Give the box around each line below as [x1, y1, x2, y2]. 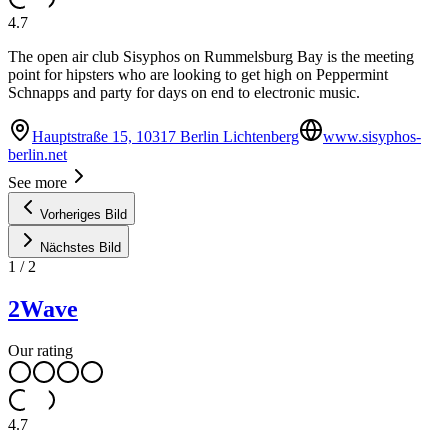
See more [8, 173, 67, 191]
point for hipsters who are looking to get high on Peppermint [8, 65, 388, 83]
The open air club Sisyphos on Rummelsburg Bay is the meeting [8, 47, 414, 65]
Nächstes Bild [40, 239, 121, 255]
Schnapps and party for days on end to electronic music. [8, 83, 360, 101]
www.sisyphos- [323, 127, 421, 145]
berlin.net [8, 145, 67, 163]
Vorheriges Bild [40, 206, 127, 222]
